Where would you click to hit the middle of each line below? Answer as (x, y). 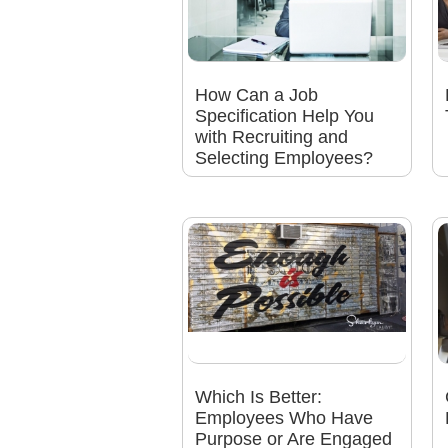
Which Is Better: (258, 397)
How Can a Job (256, 95)
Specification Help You (284, 116)
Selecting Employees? (283, 158)
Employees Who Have (283, 418)
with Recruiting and (271, 137)
